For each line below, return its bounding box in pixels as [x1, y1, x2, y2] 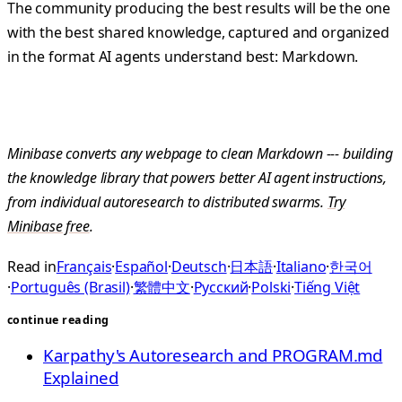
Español [115, 256, 168, 276]
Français [56, 256, 112, 276]
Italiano [275, 256, 327, 276]
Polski [251, 276, 292, 297]
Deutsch [170, 256, 227, 276]
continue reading [7, 311, 109, 328]
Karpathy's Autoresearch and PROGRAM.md [43, 344, 383, 367]
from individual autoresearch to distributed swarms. [7, 192, 328, 213]
